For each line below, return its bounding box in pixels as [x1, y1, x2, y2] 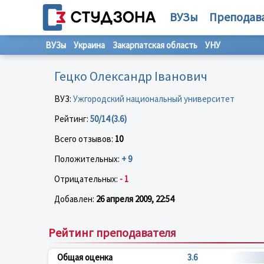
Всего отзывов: [54, 133, 115, 144]
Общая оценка [57, 251, 113, 263]
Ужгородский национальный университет [73, 93, 235, 104]
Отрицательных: [54, 173, 120, 184]
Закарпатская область [113, 39, 197, 51]
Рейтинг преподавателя [48, 225, 176, 240]
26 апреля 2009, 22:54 [96, 193, 174, 204]
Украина [74, 39, 105, 51]
